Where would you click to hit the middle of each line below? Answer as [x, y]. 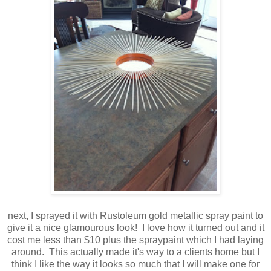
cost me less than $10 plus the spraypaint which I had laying [135, 240]
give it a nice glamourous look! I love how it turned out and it [135, 228]
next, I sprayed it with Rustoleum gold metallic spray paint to [135, 216]
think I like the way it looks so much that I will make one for [135, 264]
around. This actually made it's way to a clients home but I [135, 252]
